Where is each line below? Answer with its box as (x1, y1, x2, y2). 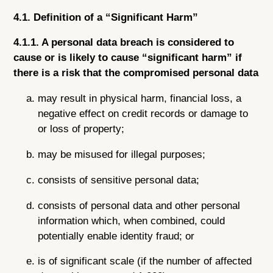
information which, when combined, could (38, 214, 225, 227)
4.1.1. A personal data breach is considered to (13, 37, 235, 49)
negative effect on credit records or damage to (38, 108, 249, 120)
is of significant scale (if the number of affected (38, 255, 252, 268)
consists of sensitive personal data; (38, 174, 200, 186)
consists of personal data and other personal (38, 199, 241, 211)
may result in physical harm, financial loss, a (38, 93, 242, 105)
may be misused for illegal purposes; (38, 149, 206, 161)
